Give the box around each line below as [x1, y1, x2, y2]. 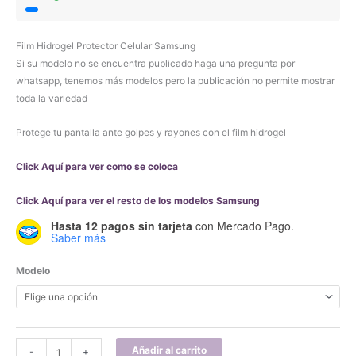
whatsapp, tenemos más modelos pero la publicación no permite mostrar [16, 75, 335, 87]
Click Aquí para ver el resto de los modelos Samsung [16, 195, 260, 207]
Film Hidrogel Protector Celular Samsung [16, 40, 195, 52]
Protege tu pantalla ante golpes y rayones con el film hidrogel [16, 126, 286, 138]
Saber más [51, 230, 106, 246]
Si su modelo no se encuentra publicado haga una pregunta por [16, 57, 295, 69]
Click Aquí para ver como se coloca [16, 161, 178, 172]
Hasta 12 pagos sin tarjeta [51, 218, 192, 234]
